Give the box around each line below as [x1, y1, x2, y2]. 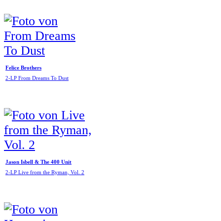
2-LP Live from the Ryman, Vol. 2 [5, 170, 84, 176]
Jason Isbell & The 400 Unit [5, 159, 72, 165]
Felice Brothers [5, 65, 41, 71]
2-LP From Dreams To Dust [5, 75, 69, 81]
